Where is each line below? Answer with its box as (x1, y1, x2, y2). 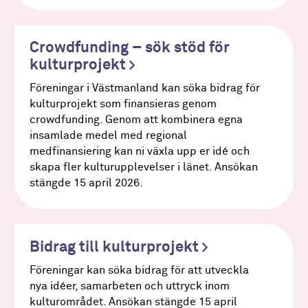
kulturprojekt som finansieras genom (29, 98, 217, 111)
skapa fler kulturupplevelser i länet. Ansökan (29, 162, 258, 174)
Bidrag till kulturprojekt (29, 240, 202, 256)
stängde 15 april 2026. (29, 177, 143, 190)
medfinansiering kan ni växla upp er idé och (29, 146, 250, 158)
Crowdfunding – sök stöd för (29, 41, 230, 56)
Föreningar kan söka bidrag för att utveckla (29, 265, 249, 277)
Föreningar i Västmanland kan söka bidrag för (29, 82, 260, 95)
